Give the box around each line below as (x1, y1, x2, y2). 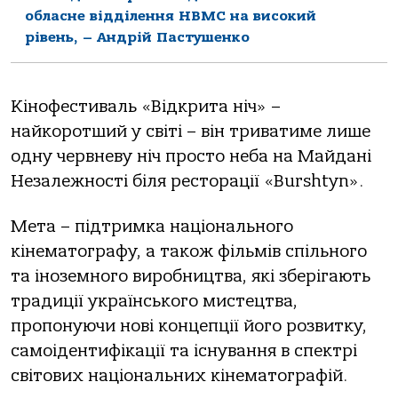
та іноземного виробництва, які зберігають (11, 266, 370, 286)
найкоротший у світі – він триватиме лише (11, 122, 370, 142)
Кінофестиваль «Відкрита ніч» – (11, 97, 281, 117)
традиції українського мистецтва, (11, 291, 298, 311)
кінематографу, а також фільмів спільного (11, 241, 367, 261)
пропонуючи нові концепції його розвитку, (11, 315, 367, 336)
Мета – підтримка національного (11, 216, 293, 236)
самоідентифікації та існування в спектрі (11, 340, 357, 361)
